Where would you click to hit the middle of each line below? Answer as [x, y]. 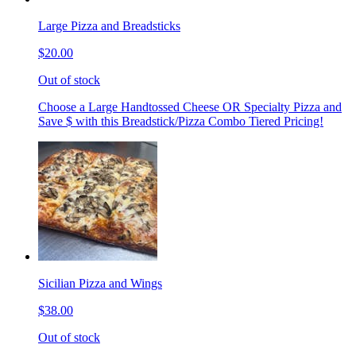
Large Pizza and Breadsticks [109, 26]
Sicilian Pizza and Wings [100, 284]
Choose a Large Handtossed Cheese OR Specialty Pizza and [190, 107]
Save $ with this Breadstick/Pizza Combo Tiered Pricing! [181, 122]
